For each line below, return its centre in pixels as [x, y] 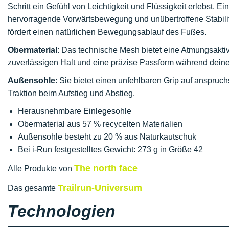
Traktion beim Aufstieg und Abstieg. [71, 93]
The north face [106, 168]
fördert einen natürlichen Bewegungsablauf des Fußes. [107, 32]
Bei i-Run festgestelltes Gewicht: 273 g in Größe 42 [110, 150]
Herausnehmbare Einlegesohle [75, 111]
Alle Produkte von [41, 168]
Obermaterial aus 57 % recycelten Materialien [100, 124]
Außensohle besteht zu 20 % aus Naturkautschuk [107, 137]
